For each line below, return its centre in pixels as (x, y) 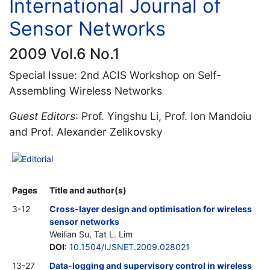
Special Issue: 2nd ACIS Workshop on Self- (115, 75)
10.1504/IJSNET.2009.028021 (130, 246)
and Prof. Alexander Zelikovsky (86, 131)
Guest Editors (42, 116)
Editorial (37, 159)
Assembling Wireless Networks (86, 90)
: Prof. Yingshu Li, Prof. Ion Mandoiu (163, 116)
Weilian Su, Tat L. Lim (91, 234)
